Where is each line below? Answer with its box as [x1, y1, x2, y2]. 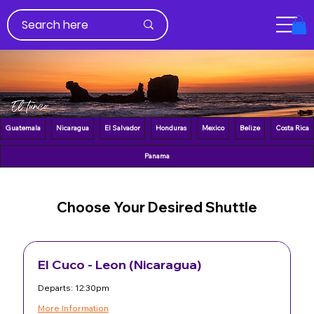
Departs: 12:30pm [37, 282, 109, 294]
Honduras [156, 123, 186, 133]
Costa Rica [275, 123, 309, 133]
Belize [240, 123, 260, 133]
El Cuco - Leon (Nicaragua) [37, 257, 201, 273]
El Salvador [104, 123, 140, 133]
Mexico [202, 123, 224, 133]
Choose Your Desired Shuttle [57, 198, 257, 217]
